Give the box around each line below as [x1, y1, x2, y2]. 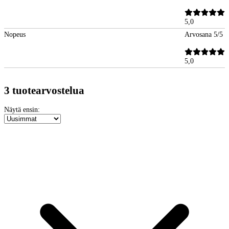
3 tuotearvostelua [4, 84, 84, 97]
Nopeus [4, 31, 26, 39]
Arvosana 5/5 [184, 31, 223, 39]
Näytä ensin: [4, 105, 42, 113]
